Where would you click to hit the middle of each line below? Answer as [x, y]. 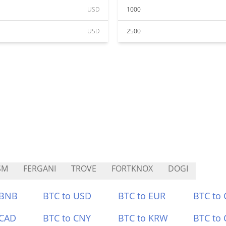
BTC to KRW [143, 218]
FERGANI [40, 168]
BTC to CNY [67, 218]
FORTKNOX [132, 168]
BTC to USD [67, 196]
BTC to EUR [142, 196]
